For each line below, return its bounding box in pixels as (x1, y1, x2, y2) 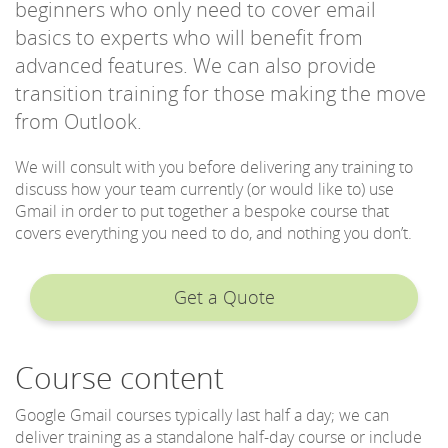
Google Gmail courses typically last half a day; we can (15, 403, 389, 426)
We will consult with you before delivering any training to (15, 155, 413, 178)
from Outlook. (15, 107, 142, 135)
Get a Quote (173, 284, 275, 309)
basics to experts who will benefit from (15, 23, 363, 51)
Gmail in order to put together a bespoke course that (15, 199, 389, 222)
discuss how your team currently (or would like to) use (15, 177, 394, 200)
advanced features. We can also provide (15, 51, 376, 79)
